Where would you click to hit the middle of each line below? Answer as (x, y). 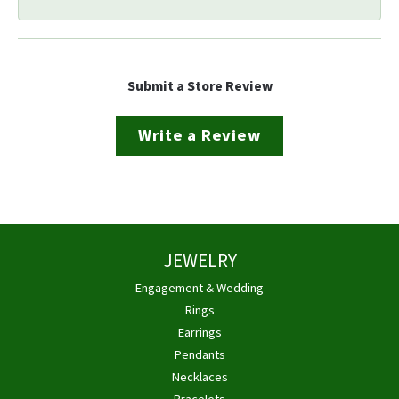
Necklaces (199, 377)
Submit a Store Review (199, 86)
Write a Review (199, 135)
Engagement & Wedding (199, 288)
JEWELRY (199, 261)
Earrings (199, 332)
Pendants (199, 354)
